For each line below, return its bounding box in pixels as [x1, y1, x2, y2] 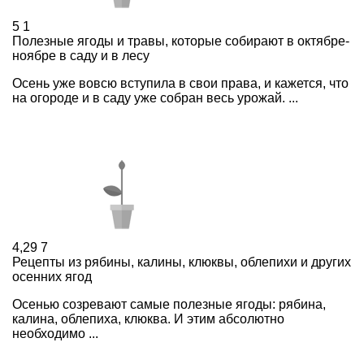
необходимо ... [12, 327, 98, 341]
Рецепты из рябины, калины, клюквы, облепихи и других [12, 255, 351, 270]
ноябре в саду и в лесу [12, 49, 149, 63]
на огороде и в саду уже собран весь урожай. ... [12, 91, 298, 106]
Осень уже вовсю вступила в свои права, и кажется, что [12, 76, 349, 91]
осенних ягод [12, 270, 92, 284]
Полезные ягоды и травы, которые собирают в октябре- [12, 34, 349, 49]
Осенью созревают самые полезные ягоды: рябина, [12, 297, 326, 312]
